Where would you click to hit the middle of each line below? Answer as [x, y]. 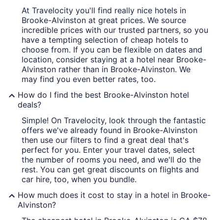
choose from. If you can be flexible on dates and [112, 49]
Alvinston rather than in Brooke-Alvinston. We [106, 69]
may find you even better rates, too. [89, 79]
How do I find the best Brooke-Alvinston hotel [103, 95]
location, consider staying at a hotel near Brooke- [114, 59]
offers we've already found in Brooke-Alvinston [110, 130]
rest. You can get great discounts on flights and [110, 169]
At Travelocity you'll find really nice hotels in [104, 10]
